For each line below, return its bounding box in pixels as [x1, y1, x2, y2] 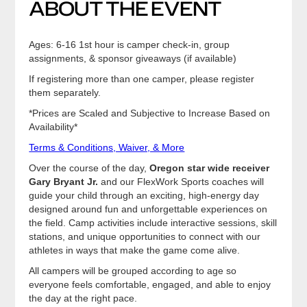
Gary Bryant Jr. [29, 176, 101, 187]
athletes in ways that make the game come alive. [29, 245, 241, 256]
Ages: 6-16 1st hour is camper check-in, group [29, 39, 230, 50]
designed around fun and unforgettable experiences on [29, 204, 268, 214]
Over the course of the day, [29, 162, 150, 173]
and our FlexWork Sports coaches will [101, 176, 265, 187]
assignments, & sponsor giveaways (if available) [29, 53, 237, 64]
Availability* [29, 121, 78, 132]
